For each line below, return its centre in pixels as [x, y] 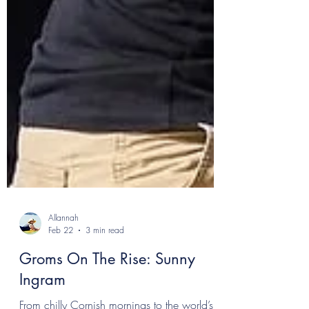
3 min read [105, 285]
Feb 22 [61, 285]
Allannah [63, 273]
